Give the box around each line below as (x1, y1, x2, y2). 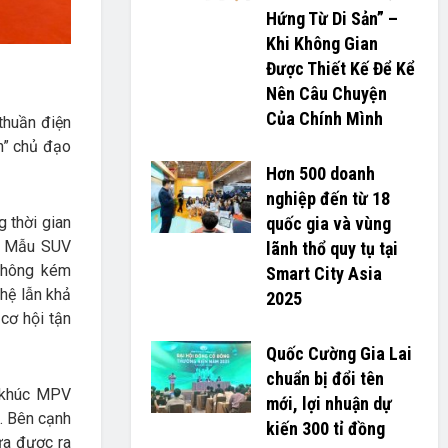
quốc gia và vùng (265, 213, 391, 234)
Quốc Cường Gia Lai (265, 343, 412, 364)
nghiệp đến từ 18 (265, 188, 390, 209)
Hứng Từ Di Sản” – (265, 8, 398, 29)
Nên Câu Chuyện (265, 83, 387, 104)
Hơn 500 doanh (265, 163, 375, 184)
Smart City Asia (265, 263, 382, 284)
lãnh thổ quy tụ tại (265, 238, 398, 259)
